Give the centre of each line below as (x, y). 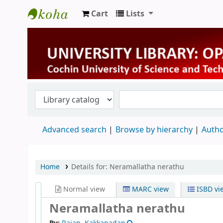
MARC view (150, 189)
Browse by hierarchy (154, 130)
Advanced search (74, 130)
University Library (68, 31)
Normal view (83, 189)
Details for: (90, 167)
